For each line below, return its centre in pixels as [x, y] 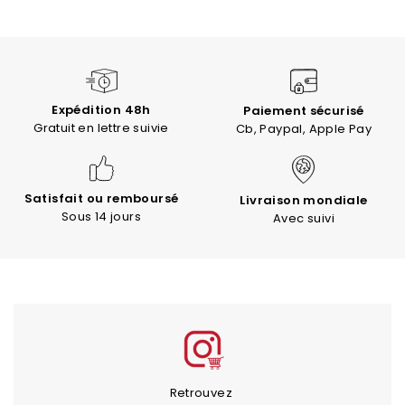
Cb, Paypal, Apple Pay [304, 128]
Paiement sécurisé [304, 110]
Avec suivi [304, 218]
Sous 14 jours [101, 216]
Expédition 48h [101, 109]
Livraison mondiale [304, 200]
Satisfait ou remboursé [101, 198]
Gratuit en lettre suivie [101, 127]
